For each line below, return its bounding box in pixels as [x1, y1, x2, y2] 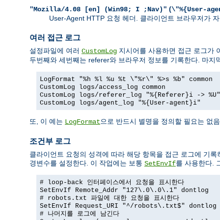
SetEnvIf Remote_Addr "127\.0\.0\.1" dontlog [40, 187, 209, 194]
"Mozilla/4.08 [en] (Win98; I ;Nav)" [29, 5, 167, 13]
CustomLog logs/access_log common [40, 83, 165, 91]
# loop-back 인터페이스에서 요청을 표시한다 [40, 179, 184, 187]
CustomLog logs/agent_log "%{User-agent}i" [40, 99, 201, 107]
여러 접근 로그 [29, 33, 81, 42]
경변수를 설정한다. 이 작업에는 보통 [29, 159, 144, 167]
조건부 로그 [29, 137, 71, 145]
